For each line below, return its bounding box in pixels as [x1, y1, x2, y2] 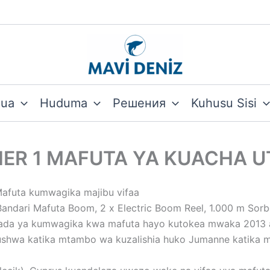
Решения [113, 96, 166, 110]
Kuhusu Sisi [191, 96, 257, 110]
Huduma [40, 96, 87, 110]
